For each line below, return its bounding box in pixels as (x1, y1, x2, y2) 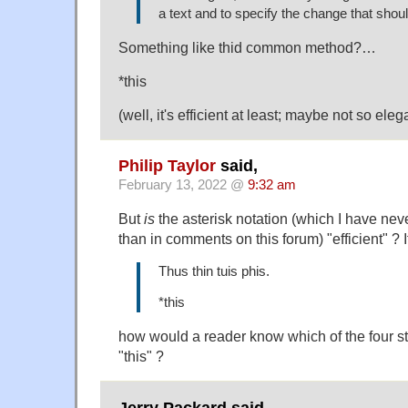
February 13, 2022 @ (118, 178, 248, 192)
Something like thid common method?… (118, 38, 376, 56)
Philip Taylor (118, 157, 216, 175)
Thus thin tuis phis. (158, 263, 270, 279)
